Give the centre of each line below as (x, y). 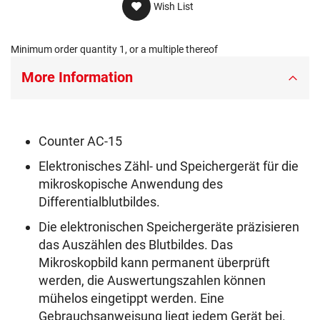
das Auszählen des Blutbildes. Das (136, 245)
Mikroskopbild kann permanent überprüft (154, 263)
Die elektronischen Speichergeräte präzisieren (169, 227)
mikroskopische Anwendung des (131, 184)
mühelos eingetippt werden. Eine (131, 299)
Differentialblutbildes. (99, 202)
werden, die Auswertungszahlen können (152, 281)
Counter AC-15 (80, 141)
